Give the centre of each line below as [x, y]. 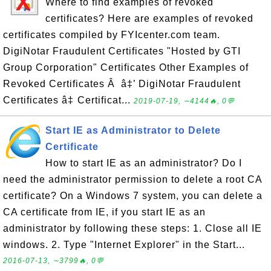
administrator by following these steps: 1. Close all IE [132, 228]
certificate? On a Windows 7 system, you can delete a [133, 196]
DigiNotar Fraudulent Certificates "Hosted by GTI [122, 51]
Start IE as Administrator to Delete [133, 130]
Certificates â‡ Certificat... [68, 100]
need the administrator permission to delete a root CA [132, 179]
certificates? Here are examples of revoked [149, 18]
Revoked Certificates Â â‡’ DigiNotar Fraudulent [122, 84]
